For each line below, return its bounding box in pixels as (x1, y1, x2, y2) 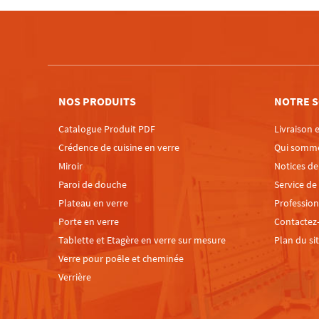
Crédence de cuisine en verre (58, 141, 180, 155)
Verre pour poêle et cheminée (58, 252, 184, 266)
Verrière (58, 271, 92, 284)
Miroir (58, 159, 83, 173)
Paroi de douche (58, 178, 127, 192)
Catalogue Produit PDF (58, 122, 156, 136)
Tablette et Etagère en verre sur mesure (58, 234, 226, 247)
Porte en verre (58, 215, 120, 229)
